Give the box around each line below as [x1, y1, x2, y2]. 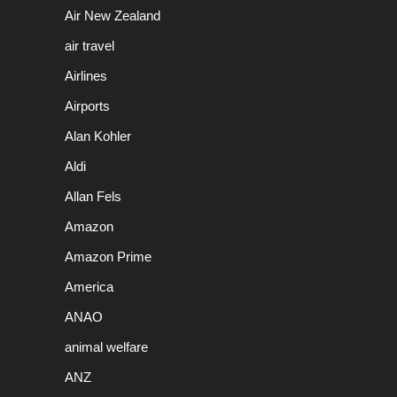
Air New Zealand [65, 8, 160, 24]
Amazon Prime [65, 249, 152, 265]
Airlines [65, 68, 107, 84]
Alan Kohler [65, 128, 131, 144]
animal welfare [65, 339, 148, 355]
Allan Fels [65, 189, 121, 205]
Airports [65, 98, 110, 114]
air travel [65, 38, 114, 54]
